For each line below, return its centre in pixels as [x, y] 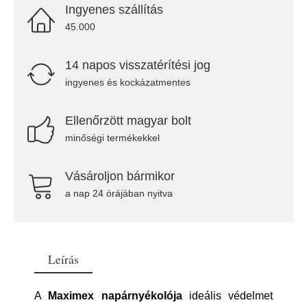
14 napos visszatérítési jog [138, 65]
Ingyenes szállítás [114, 10]
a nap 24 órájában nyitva [119, 193]
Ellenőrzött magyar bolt [128, 121]
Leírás [63, 259]
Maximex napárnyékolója [115, 296]
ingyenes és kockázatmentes [128, 82]
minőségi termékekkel [112, 138]
